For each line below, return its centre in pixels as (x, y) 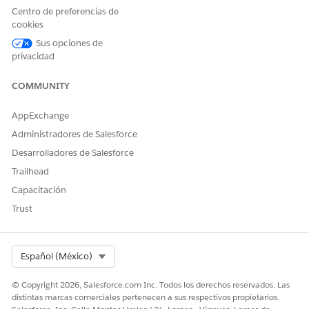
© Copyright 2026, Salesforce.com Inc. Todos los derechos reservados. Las (151, 285)
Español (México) (57, 256)
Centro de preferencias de (65, 11)
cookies (28, 24)
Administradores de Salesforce (74, 134)
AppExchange (40, 116)
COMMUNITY (41, 86)
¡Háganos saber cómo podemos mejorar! (154, 178)
